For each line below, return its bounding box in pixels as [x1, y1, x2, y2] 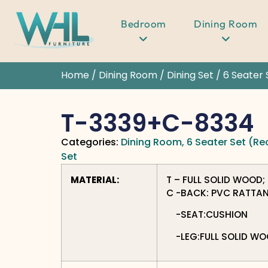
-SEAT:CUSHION [166, 208, 248, 221]
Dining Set [167, 68, 214, 82]
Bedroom [121, 17, 166, 30]
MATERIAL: [71, 173, 119, 187]
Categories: [61, 135, 118, 150]
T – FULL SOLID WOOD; [166, 173, 265, 187]
